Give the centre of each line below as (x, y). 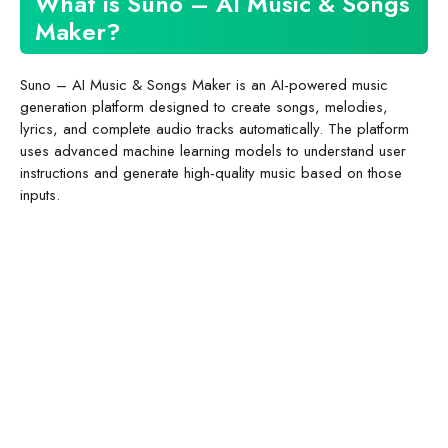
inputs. (40, 195)
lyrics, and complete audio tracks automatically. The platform (214, 129)
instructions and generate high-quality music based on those (211, 173)
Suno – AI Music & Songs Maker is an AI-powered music (204, 85)
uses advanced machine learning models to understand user (213, 151)
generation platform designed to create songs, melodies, (204, 107)
